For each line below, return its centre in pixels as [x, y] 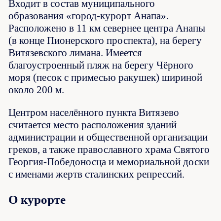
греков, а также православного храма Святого [109, 150]
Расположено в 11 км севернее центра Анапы [107, 28]
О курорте [37, 199]
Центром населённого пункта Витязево [94, 113]
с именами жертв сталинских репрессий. [97, 174]
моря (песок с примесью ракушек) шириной [106, 78]
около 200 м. [37, 90]
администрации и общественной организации [108, 137]
